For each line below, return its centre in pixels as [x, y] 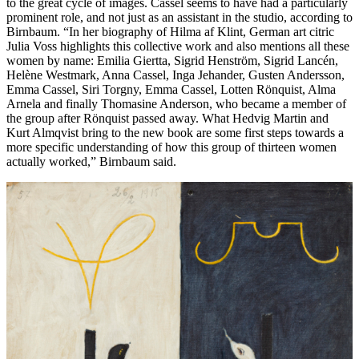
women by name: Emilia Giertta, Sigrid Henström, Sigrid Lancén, [172, 60]
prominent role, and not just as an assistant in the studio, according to [179, 17]
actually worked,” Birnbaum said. [93, 161]
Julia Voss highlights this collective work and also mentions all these [178, 46]
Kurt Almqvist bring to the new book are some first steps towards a [175, 132]
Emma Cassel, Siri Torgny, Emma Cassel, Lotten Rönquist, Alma [171, 89]
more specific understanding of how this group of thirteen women [171, 147]
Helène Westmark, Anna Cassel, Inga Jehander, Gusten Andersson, [175, 75]
